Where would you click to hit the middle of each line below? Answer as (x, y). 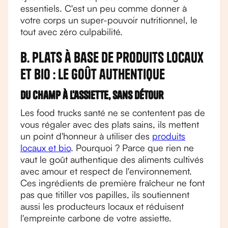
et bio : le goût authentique (93, 74)
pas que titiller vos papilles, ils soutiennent (105, 194)
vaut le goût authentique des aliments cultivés (112, 159)
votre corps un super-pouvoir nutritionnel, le (109, 20)
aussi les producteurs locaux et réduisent (102, 206)
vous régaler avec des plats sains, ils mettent (110, 124)
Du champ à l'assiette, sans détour (92, 95)
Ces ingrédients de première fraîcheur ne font (112, 183)
